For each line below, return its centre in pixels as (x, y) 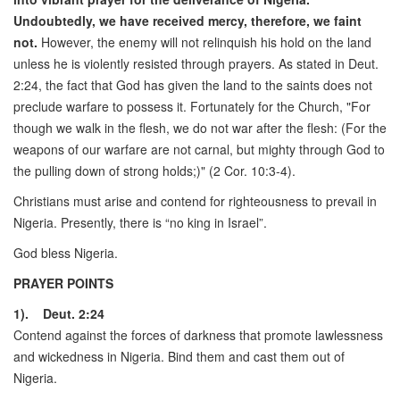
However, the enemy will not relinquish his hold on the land (206, 42)
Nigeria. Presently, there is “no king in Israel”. (140, 223)
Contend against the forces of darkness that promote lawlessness (198, 335)
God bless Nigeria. (66, 253)
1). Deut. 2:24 (64, 314)
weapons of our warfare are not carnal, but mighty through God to (199, 150)
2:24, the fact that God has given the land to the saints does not (193, 85)
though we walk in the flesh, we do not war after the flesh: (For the (200, 128)
